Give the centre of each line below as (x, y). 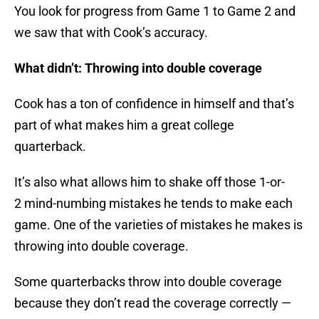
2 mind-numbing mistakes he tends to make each (153, 204)
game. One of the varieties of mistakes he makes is (158, 225)
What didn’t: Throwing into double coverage (138, 68)
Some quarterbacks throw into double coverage (148, 282)
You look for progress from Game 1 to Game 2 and (155, 11)
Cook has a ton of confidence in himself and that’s (154, 104)
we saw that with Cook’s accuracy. (111, 33)
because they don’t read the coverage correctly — (153, 303)
